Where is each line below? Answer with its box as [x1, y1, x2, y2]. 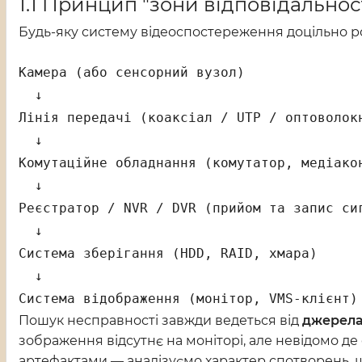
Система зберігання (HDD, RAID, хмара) [19, 246, 318, 262]
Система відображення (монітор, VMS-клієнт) [19, 291, 358, 307]
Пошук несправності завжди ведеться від [19, 313, 302, 329]
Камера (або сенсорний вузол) [19, 65, 245, 81]
